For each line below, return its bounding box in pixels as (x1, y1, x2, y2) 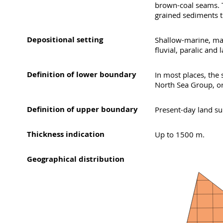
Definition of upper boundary (27, 104, 138, 114)
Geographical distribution (27, 154, 124, 164)
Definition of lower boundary (27, 69, 136, 80)
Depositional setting (27, 34, 103, 45)
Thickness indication (27, 129, 105, 139)
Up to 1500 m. (154, 129, 205, 139)
